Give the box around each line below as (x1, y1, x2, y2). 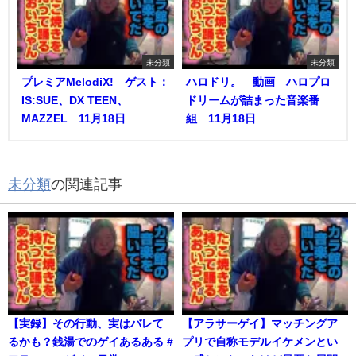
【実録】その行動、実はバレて (8, 318, 164, 330)
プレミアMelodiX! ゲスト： (21, 76, 169, 88)
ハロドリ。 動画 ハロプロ (186, 76, 331, 88)
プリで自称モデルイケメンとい (182, 336, 338, 348)
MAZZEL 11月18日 (21, 113, 126, 125)
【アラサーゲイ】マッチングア (182, 318, 338, 330)
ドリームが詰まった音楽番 (186, 95, 319, 106)
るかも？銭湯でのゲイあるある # (8, 336, 173, 348)
